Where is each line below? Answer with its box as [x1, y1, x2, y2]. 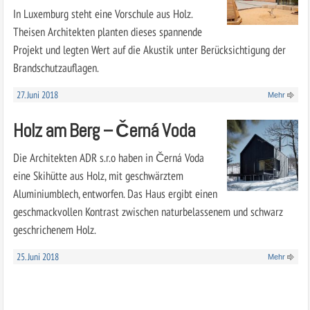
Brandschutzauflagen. [12, 59, 99, 75]
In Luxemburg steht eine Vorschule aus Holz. [12, 5, 192, 21]
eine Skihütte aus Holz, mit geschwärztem [12, 167, 183, 183]
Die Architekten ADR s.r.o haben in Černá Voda [12, 149, 204, 165]
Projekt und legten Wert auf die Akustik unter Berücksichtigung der [12, 41, 286, 57]
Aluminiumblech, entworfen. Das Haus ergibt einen [12, 185, 217, 201]
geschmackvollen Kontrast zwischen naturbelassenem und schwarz [12, 203, 283, 219]
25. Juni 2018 [16, 250, 59, 263]
